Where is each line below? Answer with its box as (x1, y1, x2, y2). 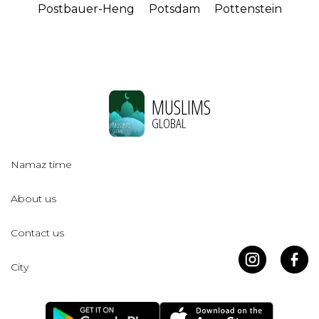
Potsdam (148, 2, 200, 16)
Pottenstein (214, 2, 282, 16)
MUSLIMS (151, 93, 211, 120)
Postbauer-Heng (37, 2, 135, 16)
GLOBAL (151, 113, 186, 132)
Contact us (11, 226, 64, 240)
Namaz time (11, 158, 72, 172)
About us (11, 192, 56, 206)
